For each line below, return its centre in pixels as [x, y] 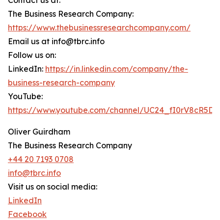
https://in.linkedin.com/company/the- [117, 69]
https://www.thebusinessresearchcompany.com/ [99, 28]
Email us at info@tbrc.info [56, 41]
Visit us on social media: [53, 187]
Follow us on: [32, 55]
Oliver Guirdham [39, 132]
